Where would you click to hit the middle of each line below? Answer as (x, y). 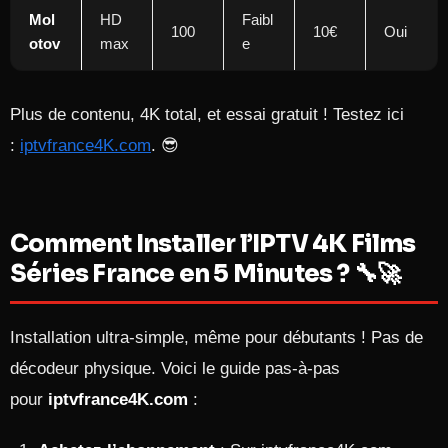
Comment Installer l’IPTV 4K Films (213, 244)
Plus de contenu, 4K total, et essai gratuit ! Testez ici (207, 114)
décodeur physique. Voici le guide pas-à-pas (175, 368)
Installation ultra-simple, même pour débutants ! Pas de (216, 337)
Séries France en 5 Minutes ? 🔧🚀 (205, 274)
